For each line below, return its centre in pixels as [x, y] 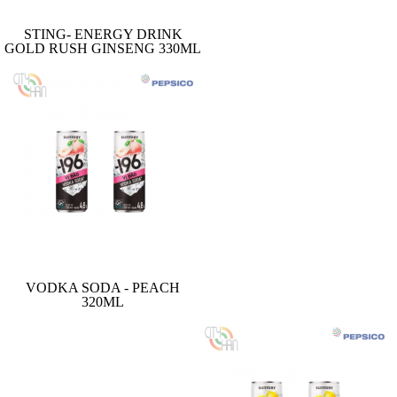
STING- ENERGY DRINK [103, 34]
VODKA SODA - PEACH [103, 287]
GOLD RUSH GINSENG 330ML [103, 48]
